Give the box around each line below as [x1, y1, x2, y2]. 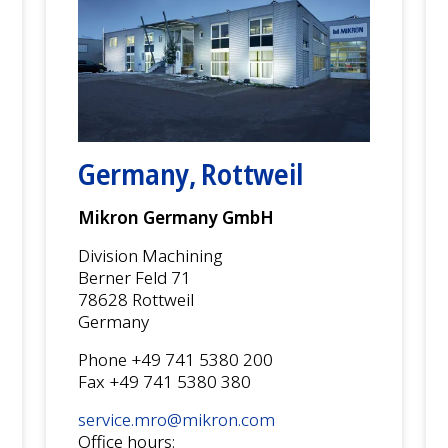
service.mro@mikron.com [78, 407, 275, 431]
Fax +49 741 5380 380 [78, 369, 251, 393]
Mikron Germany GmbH [78, 205, 274, 229]
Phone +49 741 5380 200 [78, 347, 273, 371]
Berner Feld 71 [78, 265, 191, 289]
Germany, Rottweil [78, 154, 305, 193]
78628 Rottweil [78, 287, 194, 311]
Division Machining [78, 243, 222, 267]
